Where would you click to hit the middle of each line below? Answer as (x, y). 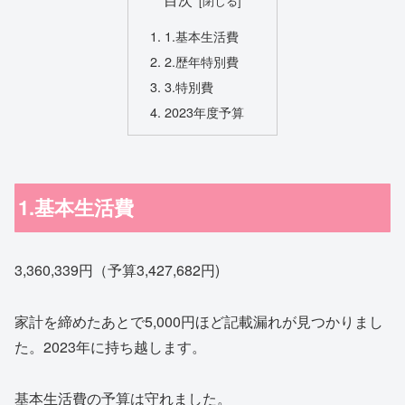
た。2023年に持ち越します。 (110, 347)
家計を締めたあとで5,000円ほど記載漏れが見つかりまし (199, 322)
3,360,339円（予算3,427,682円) (117, 270)
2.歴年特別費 (202, 61)
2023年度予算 (205, 111)
